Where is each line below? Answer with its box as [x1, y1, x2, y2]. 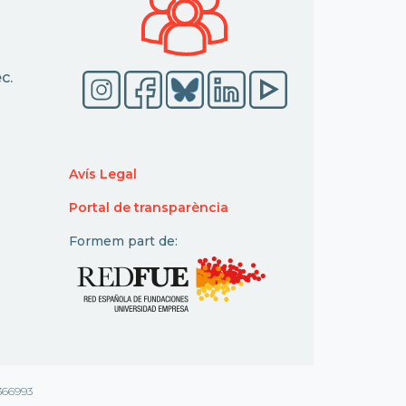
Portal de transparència [69, 199, 228, 217]
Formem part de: [69, 233, 178, 250]
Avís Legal [69, 166, 137, 183]
